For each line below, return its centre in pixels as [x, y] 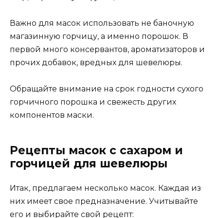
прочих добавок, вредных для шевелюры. [96, 62]
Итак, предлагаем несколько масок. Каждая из [105, 188]
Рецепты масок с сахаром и [96, 150]
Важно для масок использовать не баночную [102, 23]
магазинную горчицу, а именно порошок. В [99, 36]
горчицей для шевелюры [89, 163]
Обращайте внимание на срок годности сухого [107, 89]
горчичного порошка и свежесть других [93, 102]
